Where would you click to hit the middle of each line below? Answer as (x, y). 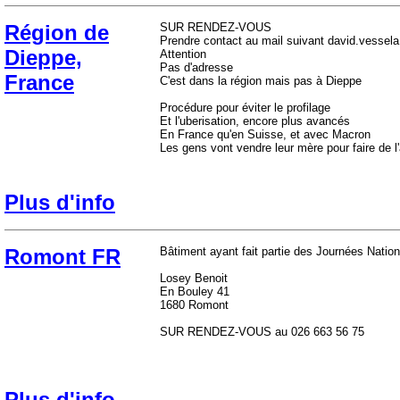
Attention (183, 54)
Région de (57, 33)
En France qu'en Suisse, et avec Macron (265, 134)
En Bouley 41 (195, 292)
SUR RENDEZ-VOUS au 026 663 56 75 (262, 332)
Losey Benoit (194, 278)
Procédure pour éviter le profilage (245, 108)
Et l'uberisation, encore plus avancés (255, 121)
